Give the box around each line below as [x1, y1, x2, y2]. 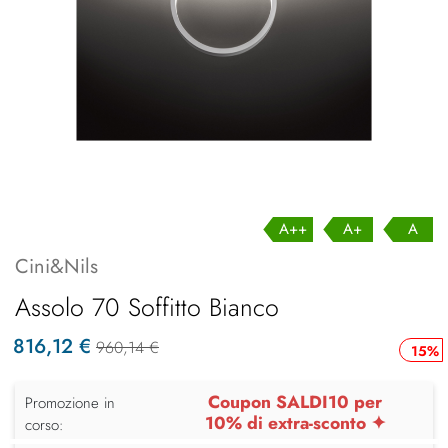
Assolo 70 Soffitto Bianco [15, 288, 279, 325]
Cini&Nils [15, 251, 98, 281]
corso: [25, 413, 64, 436]
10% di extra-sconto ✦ [204, 409, 386, 436]
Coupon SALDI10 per [208, 388, 383, 415]
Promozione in [25, 391, 115, 414]
